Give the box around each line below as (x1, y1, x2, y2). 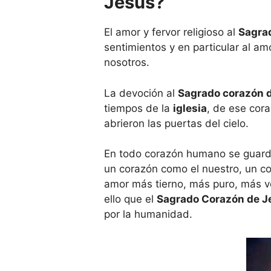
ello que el (104, 193, 157, 206)
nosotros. (104, 56, 149, 69)
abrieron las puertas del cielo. (104, 117, 249, 129)
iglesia (173, 102, 207, 114)
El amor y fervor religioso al (104, 26, 238, 39)
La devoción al (104, 87, 178, 99)
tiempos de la (104, 102, 173, 114)
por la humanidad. (104, 208, 192, 221)
